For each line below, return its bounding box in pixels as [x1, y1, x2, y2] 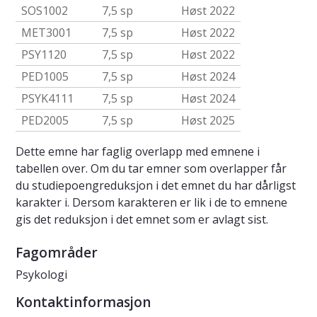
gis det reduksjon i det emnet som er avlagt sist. [16, 212, 268, 228]
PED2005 [21, 113, 69, 129]
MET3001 [21, 25, 71, 41]
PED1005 [21, 69, 69, 85]
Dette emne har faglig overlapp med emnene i [16, 144, 260, 160]
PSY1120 [21, 47, 67, 63]
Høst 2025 [181, 113, 235, 129]
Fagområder [16, 243, 98, 263]
